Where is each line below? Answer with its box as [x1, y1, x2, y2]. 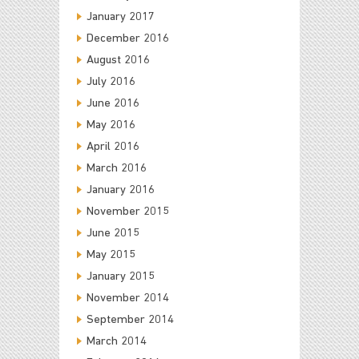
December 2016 [87, 32, 169, 45]
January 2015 [87, 270, 155, 283]
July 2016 [87, 75, 135, 88]
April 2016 [87, 140, 139, 153]
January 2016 [87, 184, 155, 196]
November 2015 [87, 205, 169, 218]
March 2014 [87, 335, 147, 348]
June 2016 [87, 97, 139, 110]
